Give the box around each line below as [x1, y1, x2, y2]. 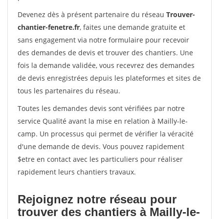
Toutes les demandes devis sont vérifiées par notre [18, 104, 185, 113]
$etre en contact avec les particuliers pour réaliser [18, 154, 183, 164]
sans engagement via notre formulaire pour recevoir [18, 35, 189, 44]
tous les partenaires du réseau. [18, 86, 120, 95]
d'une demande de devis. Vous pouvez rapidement [18, 142, 184, 151]
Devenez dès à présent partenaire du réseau [18, 10, 166, 19]
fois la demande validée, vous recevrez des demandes [18, 61, 195, 70]
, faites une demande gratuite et [80, 22, 185, 32]
